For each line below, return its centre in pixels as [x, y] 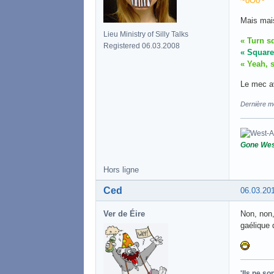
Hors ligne [121, 169]
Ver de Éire [124, 213]
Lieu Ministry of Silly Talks [146, 34]
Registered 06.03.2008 [142, 46]
